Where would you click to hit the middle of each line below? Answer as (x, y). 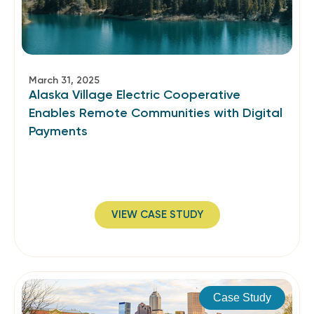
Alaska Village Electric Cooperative (135, 95)
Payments (58, 131)
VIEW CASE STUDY (157, 214)
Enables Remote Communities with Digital (156, 113)
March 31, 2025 (64, 80)
